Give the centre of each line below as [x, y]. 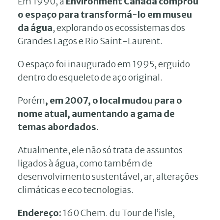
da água [35, 27]
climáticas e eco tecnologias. [76, 190]
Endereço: [40, 213]
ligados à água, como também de [85, 163]
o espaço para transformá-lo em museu [105, 14]
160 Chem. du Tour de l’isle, [118, 213]
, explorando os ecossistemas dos [119, 27]
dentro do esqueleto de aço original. [90, 77]
